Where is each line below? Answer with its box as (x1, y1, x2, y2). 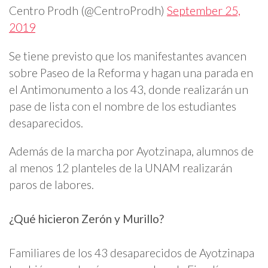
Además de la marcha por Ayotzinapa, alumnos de (9, 144, 254, 158)
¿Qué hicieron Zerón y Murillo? (9, 211, 164, 226)
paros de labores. (9, 177, 94, 191)
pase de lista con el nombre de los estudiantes (9, 99, 236, 113)
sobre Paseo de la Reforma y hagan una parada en (9, 65, 253, 80)
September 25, (167, 4, 240, 18)
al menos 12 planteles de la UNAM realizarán (9, 160, 232, 175)
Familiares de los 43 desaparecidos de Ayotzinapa (9, 246, 254, 260)
